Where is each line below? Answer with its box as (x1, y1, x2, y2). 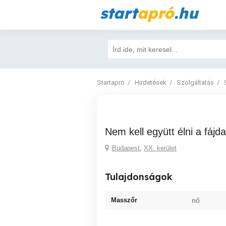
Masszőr (111, 196, 137, 204)
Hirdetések (135, 79, 166, 86)
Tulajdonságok (105, 171, 173, 183)
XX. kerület (144, 144, 177, 152)
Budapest (112, 144, 140, 152)
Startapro (97, 79, 125, 86)
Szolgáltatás (177, 79, 214, 86)
